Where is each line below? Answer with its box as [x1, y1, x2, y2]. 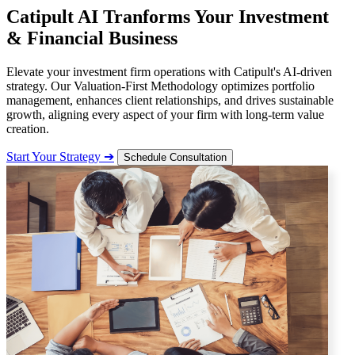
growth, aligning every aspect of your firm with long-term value [6, 107, 324, 121]
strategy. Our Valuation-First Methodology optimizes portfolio [6, 78, 315, 93]
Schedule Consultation [124, 151, 227, 163]
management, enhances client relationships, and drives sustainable [6, 93, 334, 107]
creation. [6, 121, 49, 136]
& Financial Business [6, 27, 177, 48]
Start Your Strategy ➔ [6, 149, 114, 163]
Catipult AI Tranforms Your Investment [6, 6, 329, 27]
